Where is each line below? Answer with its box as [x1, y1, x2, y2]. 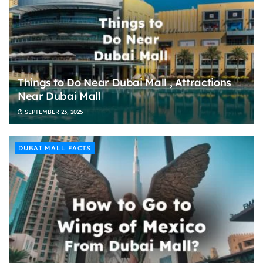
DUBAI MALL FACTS [18, 144, 91, 153]
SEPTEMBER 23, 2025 [23, 108, 83, 116]
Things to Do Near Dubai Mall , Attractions [18, 76, 231, 90]
